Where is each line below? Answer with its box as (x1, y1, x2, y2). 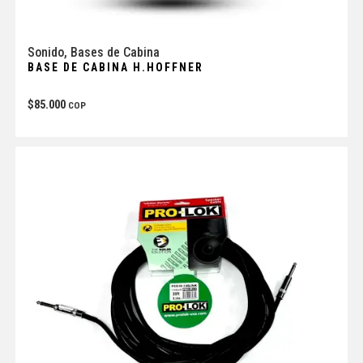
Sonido (27, 44, 64, 60)
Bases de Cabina (70, 44, 160, 60)
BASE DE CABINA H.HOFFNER (27, 60, 203, 74)
